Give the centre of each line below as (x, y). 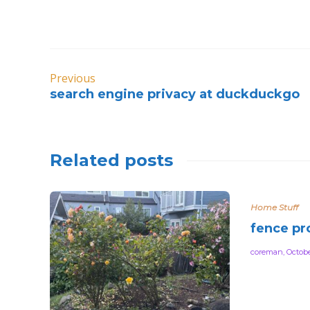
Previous (73, 78)
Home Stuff (274, 207)
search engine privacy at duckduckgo (175, 94)
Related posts (111, 160)
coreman (267, 252)
